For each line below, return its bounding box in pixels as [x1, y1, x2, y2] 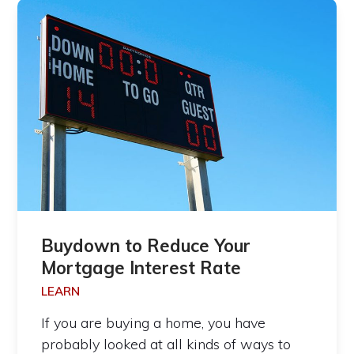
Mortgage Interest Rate [41, 256, 242, 279]
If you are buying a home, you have [41, 313, 266, 332]
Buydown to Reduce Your [41, 234, 251, 257]
